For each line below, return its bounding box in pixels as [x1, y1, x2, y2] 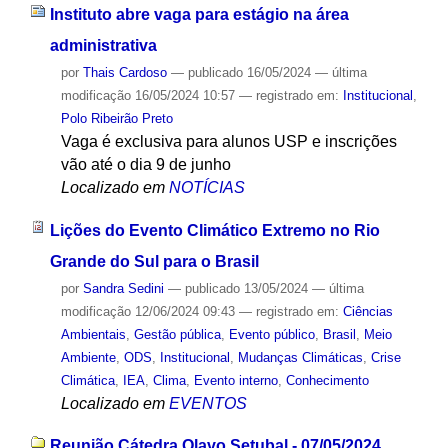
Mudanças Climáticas [237, 349, 363, 365]
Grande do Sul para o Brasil [49, 252, 259, 270]
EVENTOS [168, 394, 247, 412]
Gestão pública [133, 326, 221, 342]
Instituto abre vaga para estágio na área [49, 6, 349, 24]
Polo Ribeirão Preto [60, 111, 173, 127]
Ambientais [60, 326, 126, 342]
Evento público [228, 326, 315, 342]
